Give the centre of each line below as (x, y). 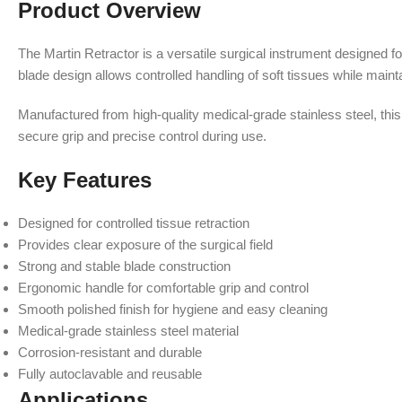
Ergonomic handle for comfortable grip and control (163, 288)
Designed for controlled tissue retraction (134, 223)
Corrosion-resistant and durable (110, 352)
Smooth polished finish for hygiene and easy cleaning (173, 309)
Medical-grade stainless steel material (128, 331)
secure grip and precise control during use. (142, 136)
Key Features (85, 180)
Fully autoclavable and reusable (110, 374)
